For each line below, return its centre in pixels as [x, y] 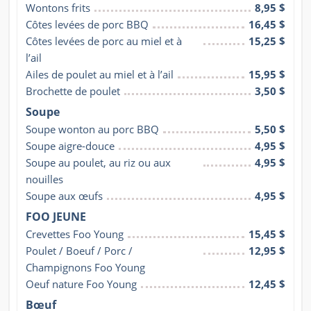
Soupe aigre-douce [70, 146]
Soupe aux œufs [64, 196]
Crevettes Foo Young [75, 234]
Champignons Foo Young [85, 268]
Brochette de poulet [73, 91]
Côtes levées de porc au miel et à [104, 41]
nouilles [44, 179]
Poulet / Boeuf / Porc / [79, 251]
